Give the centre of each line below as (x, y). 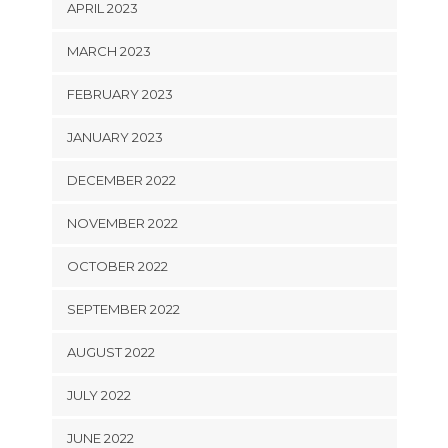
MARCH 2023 (108, 51)
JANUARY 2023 (114, 137)
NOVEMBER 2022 (122, 223)
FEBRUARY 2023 (119, 94)
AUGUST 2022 (110, 352)
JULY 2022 (98, 395)
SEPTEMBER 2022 (123, 309)
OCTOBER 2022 (117, 266)
